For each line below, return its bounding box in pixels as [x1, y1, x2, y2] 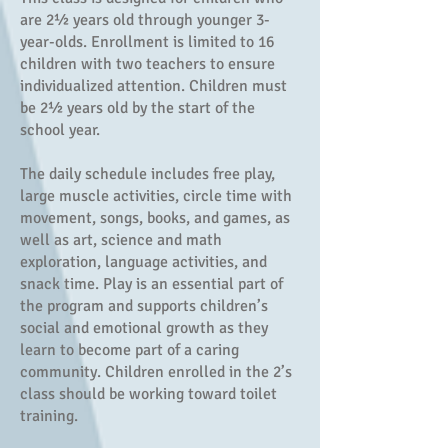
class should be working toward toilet [20, 384, 277, 404]
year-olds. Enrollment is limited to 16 [20, 32, 274, 52]
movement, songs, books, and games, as [20, 208, 290, 228]
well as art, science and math [20, 230, 222, 250]
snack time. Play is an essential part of [20, 274, 283, 294]
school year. [20, 120, 100, 140]
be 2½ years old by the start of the [20, 98, 255, 118]
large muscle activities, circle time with [20, 186, 292, 206]
